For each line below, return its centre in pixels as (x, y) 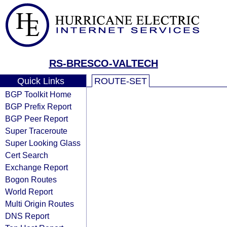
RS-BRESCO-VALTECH (103, 63)
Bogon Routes (31, 179)
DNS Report (27, 216)
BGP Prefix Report (38, 106)
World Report (29, 192)
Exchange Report (36, 167)
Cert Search (27, 155)
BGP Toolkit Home (38, 94)
